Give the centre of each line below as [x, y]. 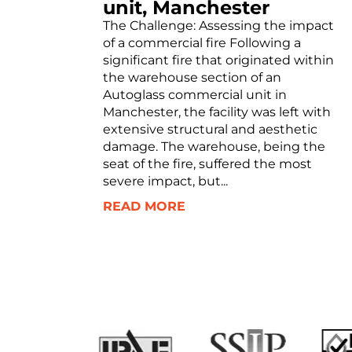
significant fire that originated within [218, 60]
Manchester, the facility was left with [216, 112]
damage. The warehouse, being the [214, 146]
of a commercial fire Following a [202, 42]
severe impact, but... [165, 181]
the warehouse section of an [192, 77]
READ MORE [144, 206]
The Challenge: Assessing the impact [218, 25]
